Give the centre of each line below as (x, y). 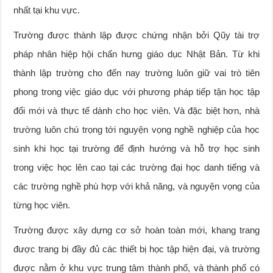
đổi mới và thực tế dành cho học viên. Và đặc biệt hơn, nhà (136, 110)
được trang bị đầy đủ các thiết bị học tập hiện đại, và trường (136, 249)
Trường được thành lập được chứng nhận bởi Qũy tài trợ (136, 35)
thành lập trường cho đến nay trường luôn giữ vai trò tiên (136, 73)
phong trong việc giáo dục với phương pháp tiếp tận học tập (136, 91)
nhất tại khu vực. (47, 10)
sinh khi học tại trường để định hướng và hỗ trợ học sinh (136, 148)
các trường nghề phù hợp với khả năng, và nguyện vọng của (136, 186)
